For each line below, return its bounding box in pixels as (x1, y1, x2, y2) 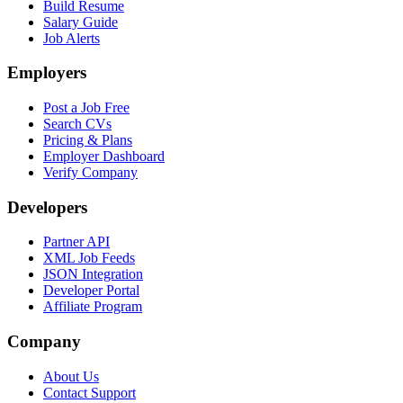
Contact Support (43, 384, 136, 400)
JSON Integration (43, 266, 143, 282)
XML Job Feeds (43, 250, 135, 266)
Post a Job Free (43, 99, 130, 115)
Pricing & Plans (43, 131, 132, 148)
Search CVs (43, 115, 112, 131)
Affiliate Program (43, 299, 142, 315)
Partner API (43, 234, 110, 250)
